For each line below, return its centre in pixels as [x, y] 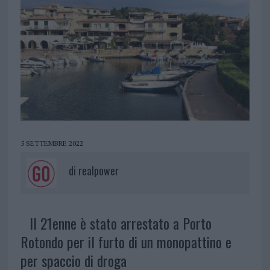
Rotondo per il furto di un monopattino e [126, 242]
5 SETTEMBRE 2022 [52, 143]
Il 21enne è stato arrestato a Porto [120, 223]
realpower [98, 171]
